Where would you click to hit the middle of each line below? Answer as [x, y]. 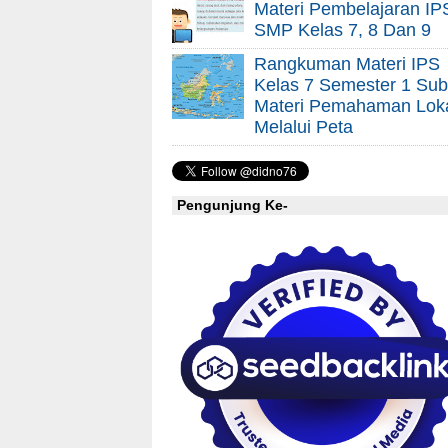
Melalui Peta [303, 126]
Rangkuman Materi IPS [347, 63]
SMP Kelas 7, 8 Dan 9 [342, 29]
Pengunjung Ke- [232, 205]
